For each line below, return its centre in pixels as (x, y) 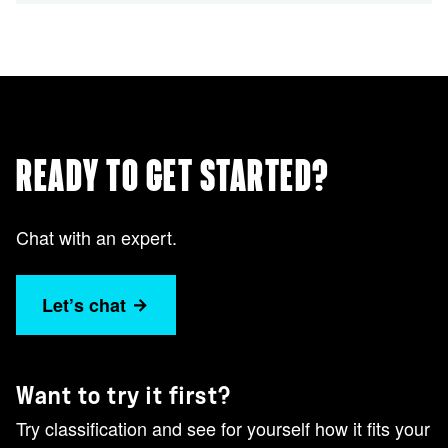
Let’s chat (84, 304)
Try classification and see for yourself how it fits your (223, 427)
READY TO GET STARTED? (173, 177)
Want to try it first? (124, 395)
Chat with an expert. (96, 236)
